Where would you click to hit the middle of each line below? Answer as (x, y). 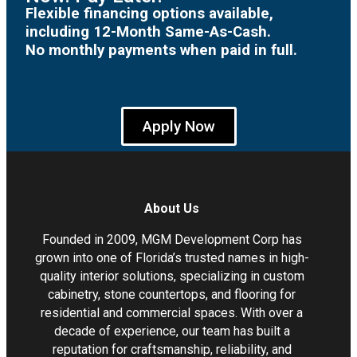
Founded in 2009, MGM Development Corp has (172, 239)
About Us (172, 208)
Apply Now (178, 126)
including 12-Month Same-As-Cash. (148, 31)
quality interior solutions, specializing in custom (172, 276)
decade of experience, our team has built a (172, 331)
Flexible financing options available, (149, 13)
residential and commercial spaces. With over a (172, 312)
